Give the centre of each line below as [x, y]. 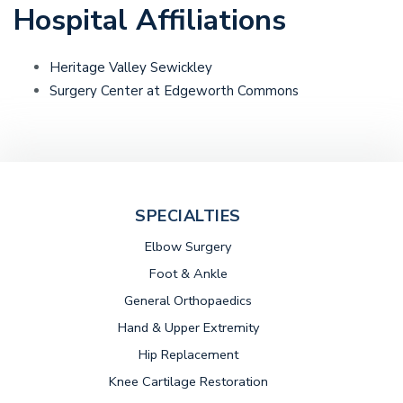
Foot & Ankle [188, 274]
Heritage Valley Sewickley [131, 68]
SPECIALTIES [188, 216]
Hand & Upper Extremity [188, 328]
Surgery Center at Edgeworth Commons [174, 91]
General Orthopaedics [188, 301]
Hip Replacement [188, 355]
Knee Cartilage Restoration [188, 382]
